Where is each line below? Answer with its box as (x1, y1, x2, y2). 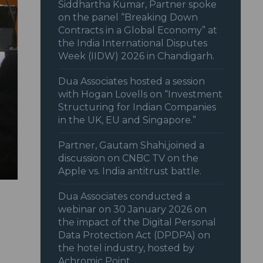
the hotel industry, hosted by (58, 242, 195, 254)
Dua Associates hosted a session (58, 76, 205, 87)
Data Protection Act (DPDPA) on (58, 230, 211, 241)
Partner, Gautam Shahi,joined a (58, 140, 205, 151)
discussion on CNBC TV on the (58, 153, 199, 164)
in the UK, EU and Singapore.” (58, 114, 197, 126)
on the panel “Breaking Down (58, 12, 198, 23)
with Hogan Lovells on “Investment (58, 89, 223, 100)
